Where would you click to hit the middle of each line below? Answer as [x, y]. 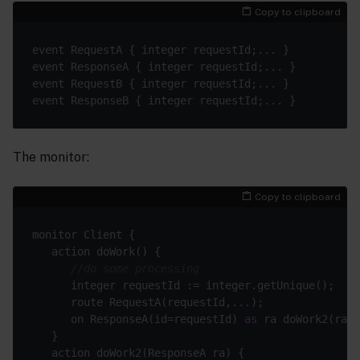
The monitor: [51, 157]
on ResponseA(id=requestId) [138, 319]
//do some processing [135, 269]
